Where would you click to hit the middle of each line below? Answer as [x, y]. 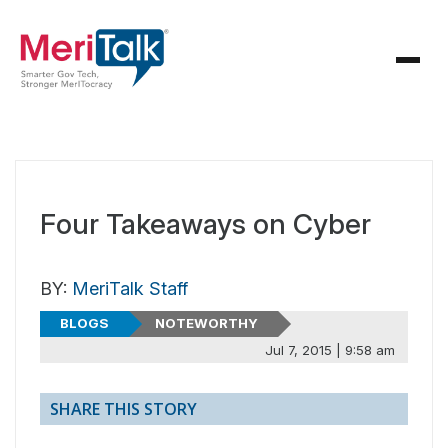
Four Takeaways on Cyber [205, 224]
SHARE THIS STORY [123, 409]
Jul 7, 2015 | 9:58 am [329, 349]
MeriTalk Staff [130, 288]
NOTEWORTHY [206, 323]
